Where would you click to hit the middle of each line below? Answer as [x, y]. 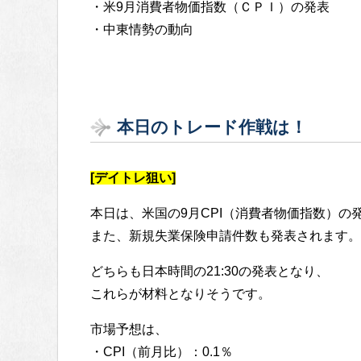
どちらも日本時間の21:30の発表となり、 [210, 272]
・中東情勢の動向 [142, 30]
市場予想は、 [129, 330]
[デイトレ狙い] [133, 178]
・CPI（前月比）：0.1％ [162, 352]
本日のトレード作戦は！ [212, 127]
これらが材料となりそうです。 [180, 294]
